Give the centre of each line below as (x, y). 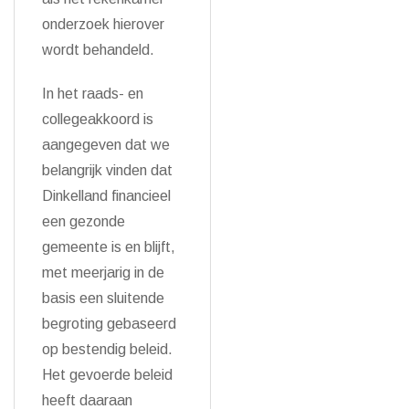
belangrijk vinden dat (107, 170)
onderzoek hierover (103, 24)
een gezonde (84, 221)
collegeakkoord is (98, 119)
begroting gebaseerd (109, 324)
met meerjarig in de (103, 273)
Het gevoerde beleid (107, 375)
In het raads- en (93, 94)
